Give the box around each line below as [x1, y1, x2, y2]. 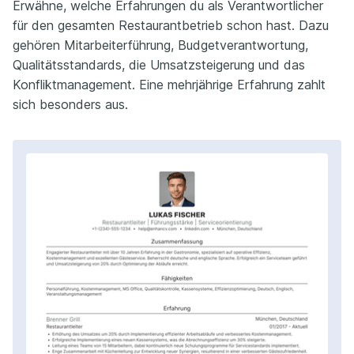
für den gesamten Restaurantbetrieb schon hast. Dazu [13, 17, 329, 34]
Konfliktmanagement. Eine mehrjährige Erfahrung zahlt [13, 77, 326, 93]
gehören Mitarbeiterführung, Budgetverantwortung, [13, 37, 308, 54]
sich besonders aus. [13, 96, 128, 113]
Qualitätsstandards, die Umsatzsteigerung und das [13, 57, 305, 73]
